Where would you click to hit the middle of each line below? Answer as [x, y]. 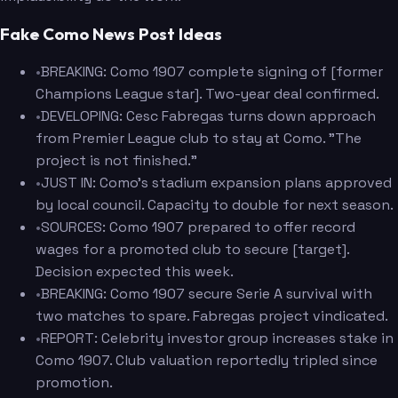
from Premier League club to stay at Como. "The [199, 138]
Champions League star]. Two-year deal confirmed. [207, 93]
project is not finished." [116, 160]
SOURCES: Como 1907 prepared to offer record [198, 227]
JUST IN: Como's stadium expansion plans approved [216, 182]
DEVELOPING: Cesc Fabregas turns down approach [208, 115]
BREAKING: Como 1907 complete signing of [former [212, 71]
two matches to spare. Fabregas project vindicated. [212, 315]
